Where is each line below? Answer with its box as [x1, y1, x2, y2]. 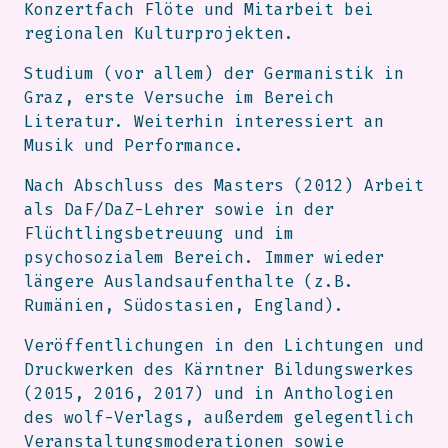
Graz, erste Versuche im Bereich [24, 88, 334, 108]
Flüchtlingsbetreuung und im [24, 224, 294, 244]
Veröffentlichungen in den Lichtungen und [24, 336, 424, 356]
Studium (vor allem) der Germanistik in [24, 64, 404, 84]
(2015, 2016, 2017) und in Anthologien [24, 384, 394, 404]
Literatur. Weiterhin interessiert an [24, 112, 384, 132]
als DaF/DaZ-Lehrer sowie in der [24, 200, 334, 220]
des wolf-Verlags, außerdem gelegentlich [24, 408, 414, 428]
